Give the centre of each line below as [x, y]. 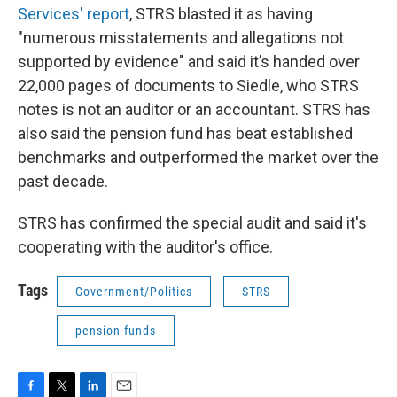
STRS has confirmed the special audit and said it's [192, 223]
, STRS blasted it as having [221, 14]
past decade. [63, 181]
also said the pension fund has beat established [185, 133]
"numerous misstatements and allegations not [181, 38]
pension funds [116, 331]
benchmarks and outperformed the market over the [198, 157]
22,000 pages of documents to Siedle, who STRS [188, 86]
